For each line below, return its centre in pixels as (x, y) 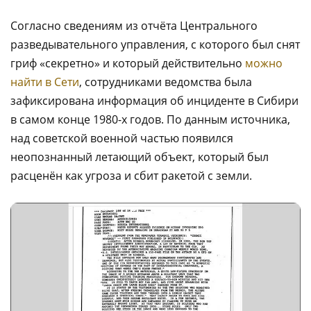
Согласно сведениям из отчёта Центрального (134, 26)
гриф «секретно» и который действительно (128, 63)
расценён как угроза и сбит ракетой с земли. (131, 176)
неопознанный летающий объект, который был (140, 157)
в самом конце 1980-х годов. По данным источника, (150, 119)
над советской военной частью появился (122, 138)
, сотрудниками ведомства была (166, 82)
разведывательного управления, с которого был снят (155, 44)
